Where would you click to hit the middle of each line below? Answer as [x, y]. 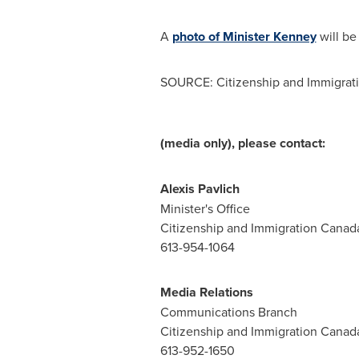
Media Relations [208, 292]
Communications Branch [228, 312]
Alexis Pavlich [200, 189]
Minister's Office [205, 208]
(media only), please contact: [242, 143]
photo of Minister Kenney [244, 36]
